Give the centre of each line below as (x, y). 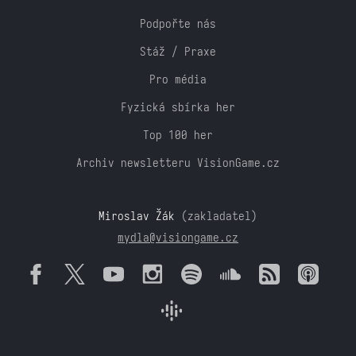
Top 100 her (178, 134)
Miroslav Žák (137, 215)
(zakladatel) (216, 215)
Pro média (178, 79)
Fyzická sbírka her (178, 106)
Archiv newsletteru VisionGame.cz (178, 162)
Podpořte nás (178, 23)
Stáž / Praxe (178, 51)
